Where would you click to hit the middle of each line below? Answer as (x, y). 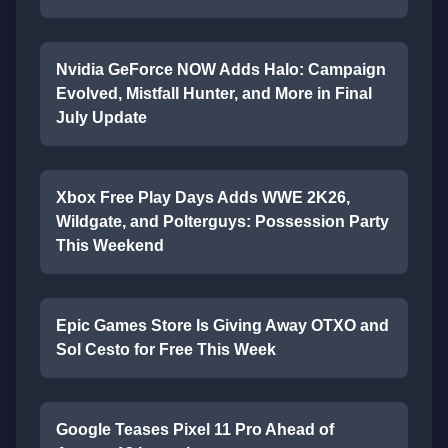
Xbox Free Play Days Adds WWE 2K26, (203, 197)
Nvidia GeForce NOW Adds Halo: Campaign (221, 69)
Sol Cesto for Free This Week (166, 349)
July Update (101, 117)
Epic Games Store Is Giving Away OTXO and (222, 325)
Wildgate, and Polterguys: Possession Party (222, 221)
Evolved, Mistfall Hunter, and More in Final (214, 93)
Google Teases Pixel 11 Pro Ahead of (195, 429)
